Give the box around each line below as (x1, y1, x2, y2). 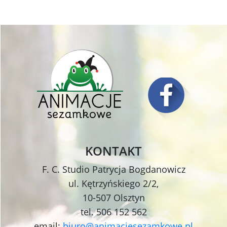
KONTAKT (85, 142, 142, 160)
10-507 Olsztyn (82, 192, 145, 204)
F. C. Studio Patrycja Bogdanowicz (42, 163, 185, 176)
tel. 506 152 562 (80, 206, 147, 218)
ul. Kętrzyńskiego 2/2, (68, 177, 159, 190)
